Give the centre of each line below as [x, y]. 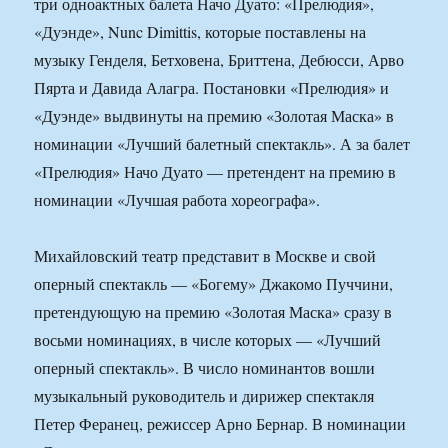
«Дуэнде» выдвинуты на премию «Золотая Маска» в [214, 116]
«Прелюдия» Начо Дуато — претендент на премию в [215, 172]
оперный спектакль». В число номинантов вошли [205, 368]
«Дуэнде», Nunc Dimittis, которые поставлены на [200, 32]
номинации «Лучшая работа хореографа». [177, 200]
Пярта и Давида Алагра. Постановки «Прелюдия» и [212, 88]
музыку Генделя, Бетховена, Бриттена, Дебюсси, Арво [219, 60]
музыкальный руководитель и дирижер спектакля [204, 396]
